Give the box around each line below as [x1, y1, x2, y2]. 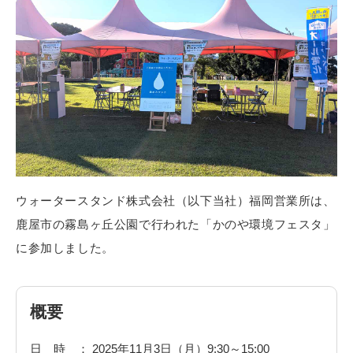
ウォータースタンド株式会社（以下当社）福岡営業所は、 [16, 193, 336, 207]
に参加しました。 [16, 240, 114, 255]
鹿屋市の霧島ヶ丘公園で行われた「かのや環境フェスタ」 [16, 217, 336, 231]
